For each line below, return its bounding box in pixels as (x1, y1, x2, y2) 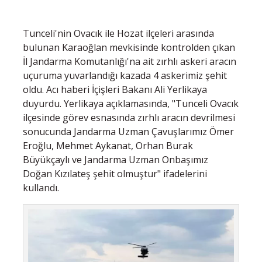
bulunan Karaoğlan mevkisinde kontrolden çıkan (23, 40, 235, 54)
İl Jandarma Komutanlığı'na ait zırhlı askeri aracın (23, 54, 236, 68)
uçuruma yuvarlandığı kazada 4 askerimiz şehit (23, 68, 227, 82)
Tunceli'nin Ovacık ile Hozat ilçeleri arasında (23, 26, 214, 40)
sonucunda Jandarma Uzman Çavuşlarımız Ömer (23, 125, 234, 138)
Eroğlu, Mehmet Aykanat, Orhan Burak (23, 139, 193, 152)
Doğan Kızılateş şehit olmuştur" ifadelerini (23, 167, 207, 180)
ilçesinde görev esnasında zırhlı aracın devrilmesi (23, 111, 235, 124)
